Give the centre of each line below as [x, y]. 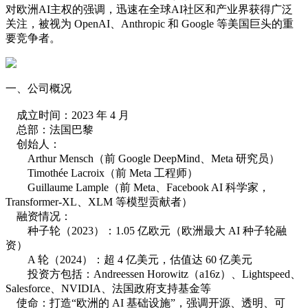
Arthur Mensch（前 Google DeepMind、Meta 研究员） [143, 158]
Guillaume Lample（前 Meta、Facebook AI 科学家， [137, 187]
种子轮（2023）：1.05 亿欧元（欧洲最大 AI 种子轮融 [146, 230]
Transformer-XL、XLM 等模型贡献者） [99, 201]
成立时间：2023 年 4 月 [67, 115]
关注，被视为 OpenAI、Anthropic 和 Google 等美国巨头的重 [150, 23]
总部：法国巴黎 [49, 129]
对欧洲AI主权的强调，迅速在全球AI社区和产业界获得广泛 [149, 9]
